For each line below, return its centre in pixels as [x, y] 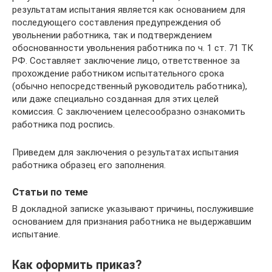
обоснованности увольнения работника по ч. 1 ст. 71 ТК [133, 48]
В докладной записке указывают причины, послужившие [133, 209]
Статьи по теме [50, 192]
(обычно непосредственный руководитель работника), [130, 86]
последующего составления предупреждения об [117, 22]
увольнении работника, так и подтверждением [112, 35]
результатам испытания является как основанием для [129, 9]
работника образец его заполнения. [89, 165]
